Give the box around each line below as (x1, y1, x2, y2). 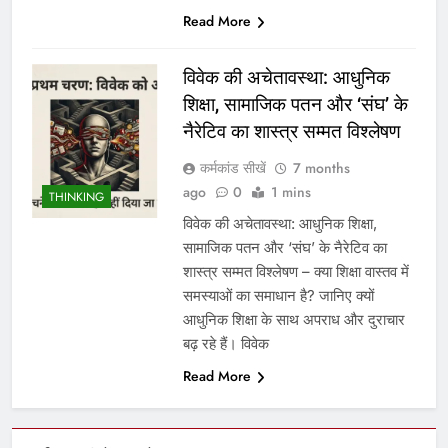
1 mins (270, 182, 311, 203)
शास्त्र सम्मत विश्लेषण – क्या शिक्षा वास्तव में (182, 262, 409, 282)
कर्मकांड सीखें (199, 158, 266, 179)
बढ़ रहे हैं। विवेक (182, 334, 269, 354)
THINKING (49, 187, 104, 206)
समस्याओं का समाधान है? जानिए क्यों (182, 286, 374, 306)
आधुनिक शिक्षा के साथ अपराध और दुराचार (182, 310, 405, 330)
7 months (292, 158, 350, 179)
